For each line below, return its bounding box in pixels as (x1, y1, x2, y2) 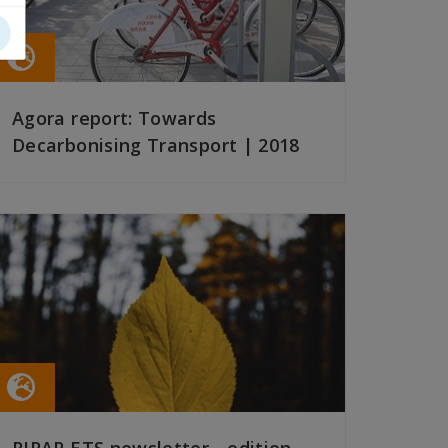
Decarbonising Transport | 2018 (12, 133, 300, 158)
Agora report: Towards (12, 106, 217, 131)
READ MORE (12, 193, 93, 212)
